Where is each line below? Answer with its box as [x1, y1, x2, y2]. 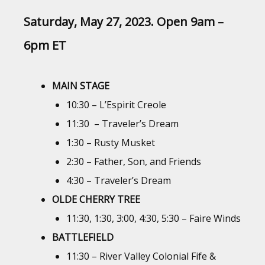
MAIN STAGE [52, 79, 109, 92]
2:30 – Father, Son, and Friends [66, 154, 201, 168]
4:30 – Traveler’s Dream [66, 173, 171, 187]
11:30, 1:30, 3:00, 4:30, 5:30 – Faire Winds [66, 211, 241, 225]
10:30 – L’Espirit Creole [66, 98, 166, 111]
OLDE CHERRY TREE [52, 192, 140, 206]
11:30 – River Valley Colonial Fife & [66, 249, 216, 263]
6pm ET [24, 37, 66, 53]
